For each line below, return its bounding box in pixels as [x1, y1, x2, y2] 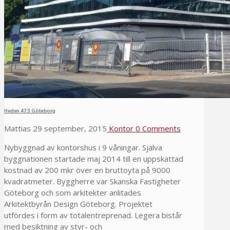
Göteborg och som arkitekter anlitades [4, 187, 141, 198]
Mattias [4, 123, 31, 133]
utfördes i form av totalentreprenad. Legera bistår [4, 209, 182, 220]
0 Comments [133, 123, 181, 133]
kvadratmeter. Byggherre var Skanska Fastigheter [4, 176, 181, 186]
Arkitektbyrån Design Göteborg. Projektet [4, 198, 152, 209]
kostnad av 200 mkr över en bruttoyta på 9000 [4, 164, 170, 175]
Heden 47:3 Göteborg [4, 107, 56, 113]
